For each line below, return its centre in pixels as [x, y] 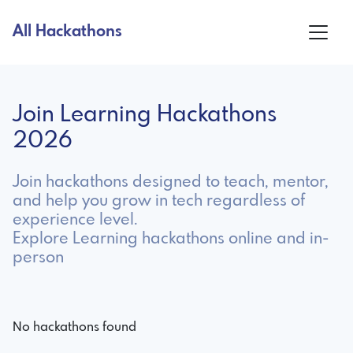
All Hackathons [67, 32]
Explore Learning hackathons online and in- [171, 239]
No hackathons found [74, 327]
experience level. [75, 220]
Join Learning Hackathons [145, 115]
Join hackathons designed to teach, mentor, [171, 182]
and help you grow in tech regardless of [159, 201]
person [38, 258]
